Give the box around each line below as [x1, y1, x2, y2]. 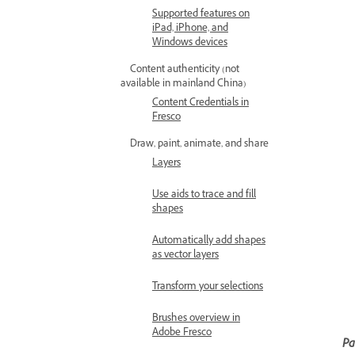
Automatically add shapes [152, 234, 265, 250]
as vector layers [152, 248, 219, 264]
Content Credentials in [152, 96, 249, 112]
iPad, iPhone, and [152, 21, 228, 37]
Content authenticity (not [130, 63, 239, 78]
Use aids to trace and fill [152, 188, 256, 204]
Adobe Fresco [152, 326, 212, 342]
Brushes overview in [152, 311, 240, 327]
